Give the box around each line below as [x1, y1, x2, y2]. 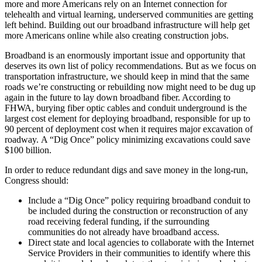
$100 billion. [5, 145, 51, 156]
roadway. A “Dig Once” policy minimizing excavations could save [5, 135, 250, 145]
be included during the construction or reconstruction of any [28, 206, 248, 216]
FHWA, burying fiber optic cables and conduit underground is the [5, 103, 247, 113]
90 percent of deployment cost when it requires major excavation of [5, 124, 253, 135]
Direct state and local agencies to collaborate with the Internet [28, 237, 254, 248]
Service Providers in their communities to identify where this [28, 248, 250, 258]
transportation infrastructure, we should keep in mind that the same [5, 71, 249, 82]
